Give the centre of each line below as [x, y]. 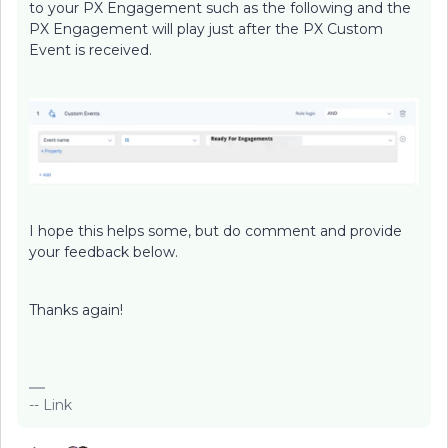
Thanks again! [76, 309]
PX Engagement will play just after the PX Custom [206, 28]
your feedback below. [103, 251]
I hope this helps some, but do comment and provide [215, 230]
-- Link [50, 404]
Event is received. [90, 49]
